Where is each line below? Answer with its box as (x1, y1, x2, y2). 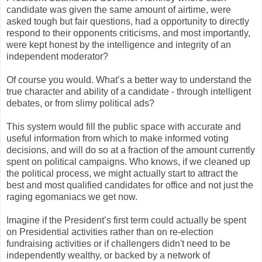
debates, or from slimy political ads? (6, 98, 154, 109)
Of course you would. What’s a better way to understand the (6, 75, 251, 85)
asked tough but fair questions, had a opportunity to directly (6, 16, 249, 27)
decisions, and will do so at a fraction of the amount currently (6, 145, 255, 156)
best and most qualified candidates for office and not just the (6, 180, 253, 191)
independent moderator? (6, 51, 108, 62)
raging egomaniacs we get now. (6, 192, 137, 202)
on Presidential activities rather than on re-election (6, 227, 213, 237)
